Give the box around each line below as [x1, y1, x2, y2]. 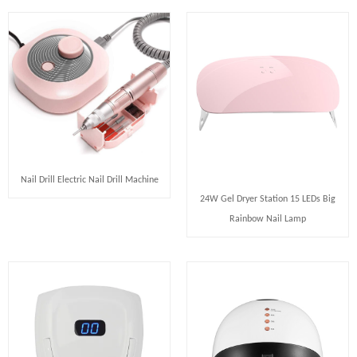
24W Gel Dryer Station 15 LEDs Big [200, 194, 335, 205]
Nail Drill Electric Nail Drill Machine [20, 175, 159, 185]
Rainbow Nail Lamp [229, 214, 306, 225]
